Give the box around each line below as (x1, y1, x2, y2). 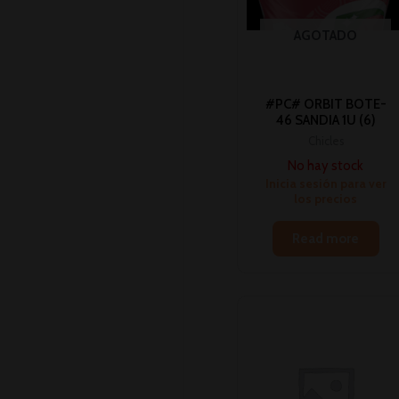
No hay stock (288, 157, 364, 174)
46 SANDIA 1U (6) (275, 111, 376, 128)
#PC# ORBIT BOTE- (265, 95, 387, 112)
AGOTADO (294, 28, 358, 45)
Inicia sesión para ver (265, 175, 387, 191)
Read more (292, 231, 360, 248)
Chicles (307, 134, 344, 149)
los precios (294, 191, 358, 206)
